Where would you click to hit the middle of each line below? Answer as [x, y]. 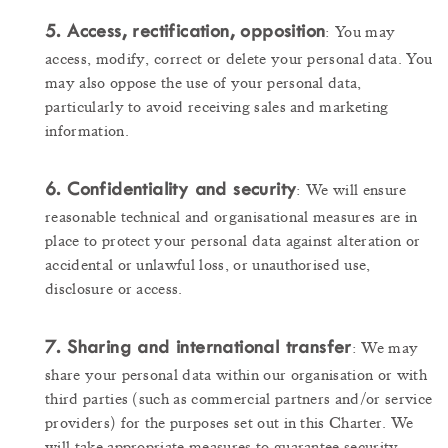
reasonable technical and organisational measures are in [231, 217]
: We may [385, 348]
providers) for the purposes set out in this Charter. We [229, 423]
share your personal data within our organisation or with [236, 375]
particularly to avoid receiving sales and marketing [217, 107]
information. [87, 131]
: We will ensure [351, 190]
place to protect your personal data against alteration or [233, 241]
